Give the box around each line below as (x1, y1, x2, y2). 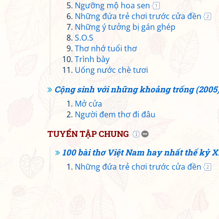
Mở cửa (75, 98, 102, 109)
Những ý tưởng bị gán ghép (75, 22, 175, 32)
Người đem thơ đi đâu (75, 109, 155, 120)
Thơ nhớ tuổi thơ (75, 43, 137, 54)
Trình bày (75, 54, 109, 65)
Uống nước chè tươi (75, 65, 148, 75)
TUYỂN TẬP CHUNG (47, 128, 129, 139)
